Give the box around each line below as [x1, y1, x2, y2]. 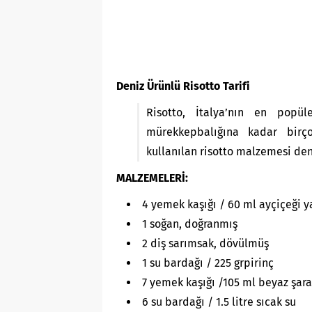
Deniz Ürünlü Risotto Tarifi [116, 79, 250, 93]
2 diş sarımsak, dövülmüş [142, 236, 269, 250]
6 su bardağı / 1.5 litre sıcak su [142, 295, 296, 309]
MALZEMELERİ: [116, 171, 188, 185]
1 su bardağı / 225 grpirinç [142, 256, 274, 270]
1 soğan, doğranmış [142, 217, 237, 231]
